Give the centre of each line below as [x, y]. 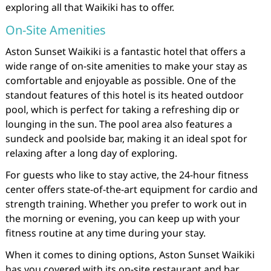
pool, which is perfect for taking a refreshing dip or [122, 109]
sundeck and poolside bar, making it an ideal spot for [126, 139]
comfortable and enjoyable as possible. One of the [120, 80]
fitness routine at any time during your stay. [105, 233]
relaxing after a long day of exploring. [91, 153]
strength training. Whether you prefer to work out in [126, 204]
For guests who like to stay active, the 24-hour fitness [127, 175]
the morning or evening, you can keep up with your [122, 218]
